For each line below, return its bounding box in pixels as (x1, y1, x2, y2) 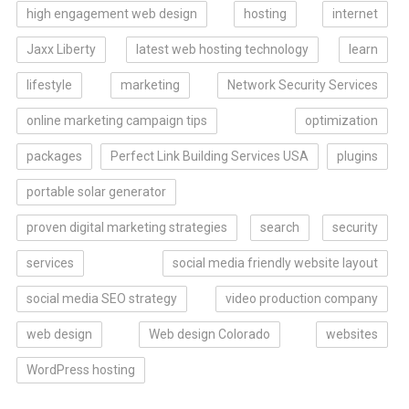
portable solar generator (26, 184, 166, 199)
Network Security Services (227, 77, 379, 92)
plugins (337, 148, 379, 163)
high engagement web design (26, 5, 197, 21)
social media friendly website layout (173, 255, 379, 270)
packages (26, 148, 82, 163)
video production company (225, 290, 379, 306)
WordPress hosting (26, 362, 135, 377)
